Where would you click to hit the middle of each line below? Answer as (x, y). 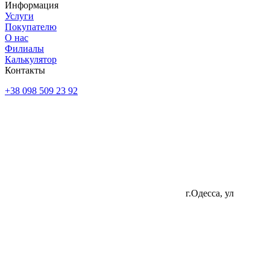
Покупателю (31, 27)
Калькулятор (31, 59)
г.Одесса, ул (210, 193)
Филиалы (24, 48)
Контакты (25, 70)
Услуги (19, 16)
